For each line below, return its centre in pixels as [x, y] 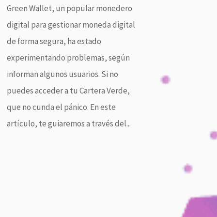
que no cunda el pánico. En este [61, 107]
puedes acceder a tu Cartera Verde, [68, 90]
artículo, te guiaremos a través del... [69, 123]
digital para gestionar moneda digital [71, 24]
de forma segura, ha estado [54, 41]
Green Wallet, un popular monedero [69, 8]
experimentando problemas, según [68, 57]
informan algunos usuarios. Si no [62, 74]
